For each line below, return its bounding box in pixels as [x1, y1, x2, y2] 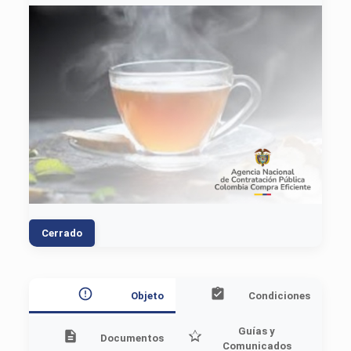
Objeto [131, 289, 164, 302]
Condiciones [248, 289, 311, 302]
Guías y [238, 324, 276, 337]
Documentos [100, 332, 164, 345]
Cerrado [41, 226, 82, 239]
